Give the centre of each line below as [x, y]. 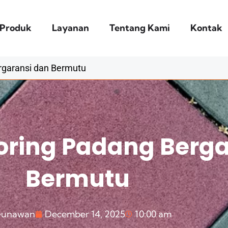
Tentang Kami [140, 27]
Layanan [71, 27]
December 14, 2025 [85, 214]
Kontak [207, 27]
